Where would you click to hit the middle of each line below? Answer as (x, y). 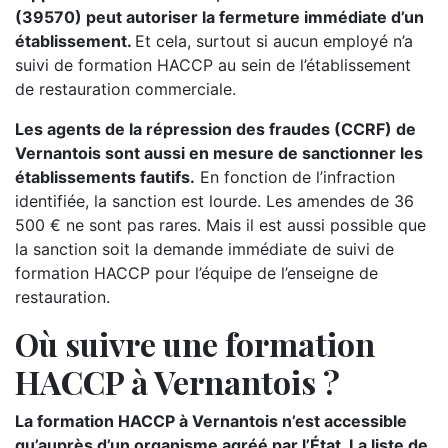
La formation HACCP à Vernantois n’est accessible (211, 421)
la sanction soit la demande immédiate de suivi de (204, 249)
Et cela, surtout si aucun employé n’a (274, 41)
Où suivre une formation (195, 343)
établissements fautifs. (105, 177)
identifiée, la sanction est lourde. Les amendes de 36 (214, 201)
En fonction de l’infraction (295, 177)
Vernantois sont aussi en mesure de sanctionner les (219, 153)
